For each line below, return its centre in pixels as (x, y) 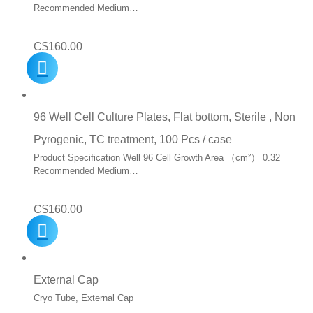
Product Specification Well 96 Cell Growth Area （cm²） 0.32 (157, 158)
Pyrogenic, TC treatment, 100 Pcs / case (133, 140)
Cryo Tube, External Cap (86, 298)
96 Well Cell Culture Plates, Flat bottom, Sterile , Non (165, 117)
